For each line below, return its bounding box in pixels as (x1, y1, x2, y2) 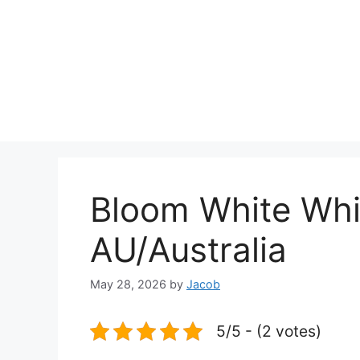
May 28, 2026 (90, 277, 166, 292)
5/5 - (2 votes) (216, 321, 321, 342)
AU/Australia (90, 229, 287, 270)
